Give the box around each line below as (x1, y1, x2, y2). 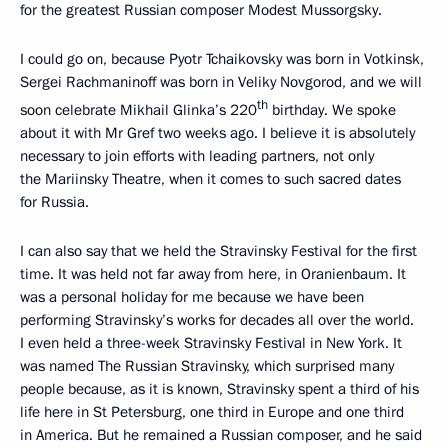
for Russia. (20, 192, 89, 212)
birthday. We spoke (268, 100, 396, 120)
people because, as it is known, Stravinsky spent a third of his (20, 379, 419, 399)
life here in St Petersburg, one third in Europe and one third (20, 402, 404, 422)
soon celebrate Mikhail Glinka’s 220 (20, 100, 257, 120)
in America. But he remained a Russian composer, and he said (20, 425, 422, 445)
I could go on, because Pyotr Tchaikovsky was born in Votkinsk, (20, 49, 424, 69)
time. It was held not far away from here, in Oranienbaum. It (20, 264, 406, 284)
